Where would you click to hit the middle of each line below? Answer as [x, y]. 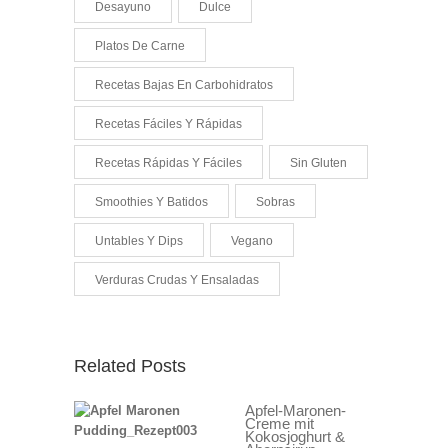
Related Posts [130, 366]
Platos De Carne [140, 46]
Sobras [275, 202]
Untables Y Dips [139, 241]
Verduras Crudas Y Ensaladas [177, 280]
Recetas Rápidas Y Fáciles [168, 163]
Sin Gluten [318, 163]
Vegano [252, 241]
